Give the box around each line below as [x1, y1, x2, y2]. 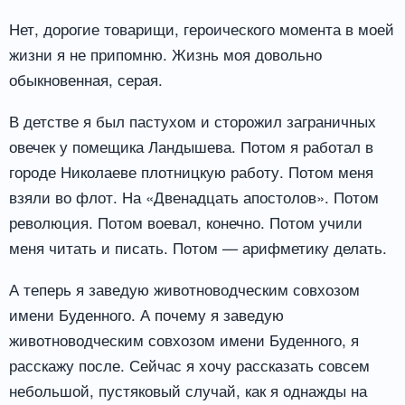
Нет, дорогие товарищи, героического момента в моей [9, 17, 394, 40]
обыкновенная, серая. [9, 68, 163, 90]
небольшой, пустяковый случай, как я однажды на [9, 378, 367, 401]
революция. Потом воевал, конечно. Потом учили [9, 210, 363, 233]
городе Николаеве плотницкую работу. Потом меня [9, 159, 373, 183]
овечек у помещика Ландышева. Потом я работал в [9, 134, 373, 157]
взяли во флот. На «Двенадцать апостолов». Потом [9, 184, 379, 208]
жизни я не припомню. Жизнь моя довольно [9, 42, 322, 65]
